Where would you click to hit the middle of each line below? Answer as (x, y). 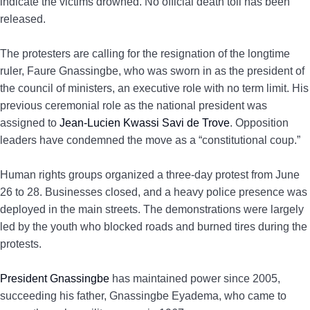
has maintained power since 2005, (195, 279)
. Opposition (259, 123)
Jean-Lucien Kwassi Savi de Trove (145, 123)
